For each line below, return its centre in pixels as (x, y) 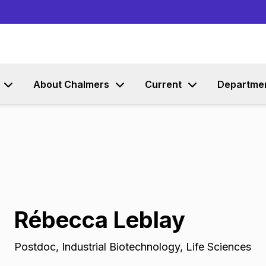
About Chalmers (71, 84)
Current (163, 84)
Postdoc (35, 247)
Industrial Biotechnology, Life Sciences (156, 247)
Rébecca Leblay (100, 220)
